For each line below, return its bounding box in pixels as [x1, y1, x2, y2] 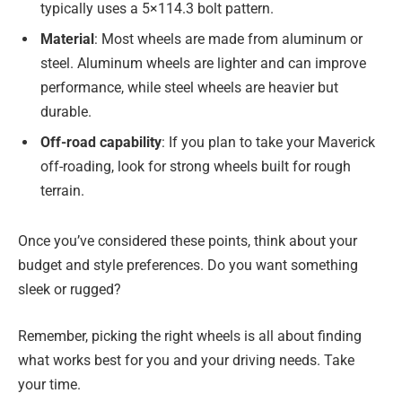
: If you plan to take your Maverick [162, 134, 375, 152]
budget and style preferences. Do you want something [18, 257, 358, 275]
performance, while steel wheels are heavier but [40, 79, 338, 97]
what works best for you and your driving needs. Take [18, 351, 354, 369]
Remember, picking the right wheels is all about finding [18, 327, 362, 345]
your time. [18, 375, 81, 393]
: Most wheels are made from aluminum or [94, 31, 363, 48]
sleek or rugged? [18, 281, 121, 299]
